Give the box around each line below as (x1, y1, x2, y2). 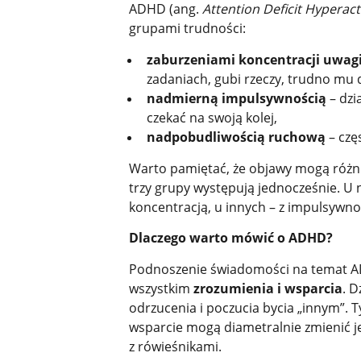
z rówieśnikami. (128, 337, 222, 355)
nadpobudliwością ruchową (146, 127, 326, 146)
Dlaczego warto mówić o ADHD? (128, 229, 333, 247)
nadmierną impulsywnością (146, 89, 326, 107)
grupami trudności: (128, 19, 246, 38)
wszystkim (128, 279, 193, 297)
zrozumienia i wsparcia (193, 279, 342, 297)
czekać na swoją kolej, (146, 108, 277, 127)
